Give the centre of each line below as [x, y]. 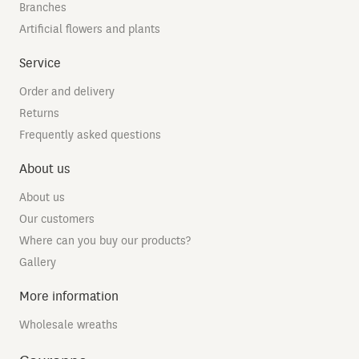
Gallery [38, 262]
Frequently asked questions [90, 135]
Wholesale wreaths [69, 325]
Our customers [57, 219]
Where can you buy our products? [105, 240]
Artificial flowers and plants [90, 29]
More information [69, 296]
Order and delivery [67, 91]
